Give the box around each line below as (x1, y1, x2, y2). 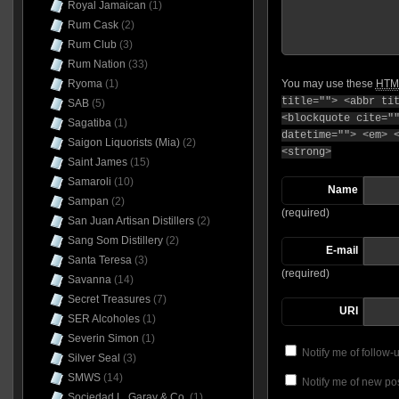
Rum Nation (67, 58, 126, 70)
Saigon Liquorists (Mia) (67, 136, 180, 149)
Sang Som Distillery (67, 234, 163, 247)
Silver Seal (67, 352, 120, 364)
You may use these (281, 77, 376, 91)
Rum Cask (67, 19, 118, 31)
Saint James (67, 156, 127, 168)
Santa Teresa (67, 254, 132, 266)
